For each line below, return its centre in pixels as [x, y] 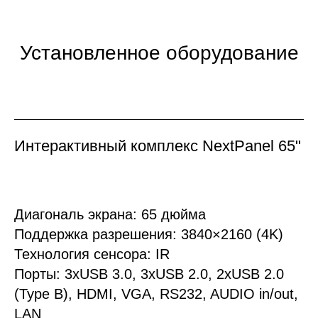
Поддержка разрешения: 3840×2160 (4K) [149, 234]
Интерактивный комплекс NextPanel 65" [158, 146]
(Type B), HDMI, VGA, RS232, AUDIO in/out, [156, 294]
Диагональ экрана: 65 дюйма [110, 214]
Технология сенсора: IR [92, 254]
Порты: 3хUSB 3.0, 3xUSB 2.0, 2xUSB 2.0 [149, 274]
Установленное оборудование [159, 53]
